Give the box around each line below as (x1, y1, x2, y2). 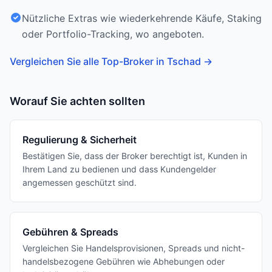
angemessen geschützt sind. (22, 177, 137, 188)
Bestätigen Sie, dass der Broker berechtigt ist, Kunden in (22, 151, 247, 161)
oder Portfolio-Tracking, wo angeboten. (22, 28, 204, 40)
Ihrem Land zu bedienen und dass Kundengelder (22, 164, 216, 174)
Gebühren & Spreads (22, 226, 118, 238)
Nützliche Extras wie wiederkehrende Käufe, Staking (22, 12, 262, 24)
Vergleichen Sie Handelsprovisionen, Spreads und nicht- (22, 243, 245, 253)
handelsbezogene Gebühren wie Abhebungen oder (22, 256, 225, 267)
